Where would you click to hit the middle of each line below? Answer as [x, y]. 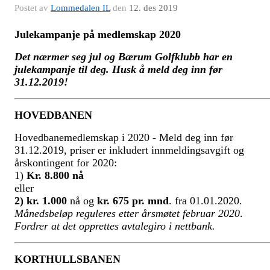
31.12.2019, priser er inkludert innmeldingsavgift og [129, 150]
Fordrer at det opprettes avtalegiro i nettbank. [115, 226]
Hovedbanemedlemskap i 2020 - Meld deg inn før [124, 137]
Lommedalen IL [80, 8]
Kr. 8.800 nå [54, 175]
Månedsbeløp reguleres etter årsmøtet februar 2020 [127, 213]
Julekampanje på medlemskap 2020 [98, 34]
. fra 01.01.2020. [206, 201]
